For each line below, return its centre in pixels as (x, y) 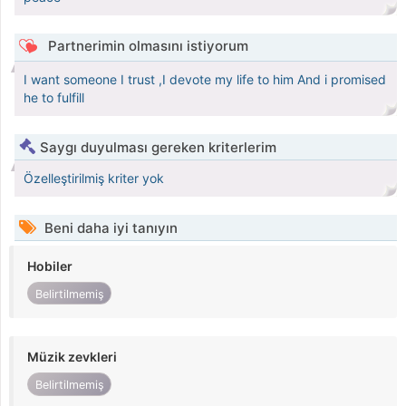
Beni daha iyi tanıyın (109, 228)
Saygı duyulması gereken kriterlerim (158, 148)
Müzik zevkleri (72, 357)
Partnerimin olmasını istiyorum (146, 46)
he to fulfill (54, 98)
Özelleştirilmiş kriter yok (94, 179)
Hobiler (50, 266)
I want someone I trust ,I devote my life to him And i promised (205, 80)
